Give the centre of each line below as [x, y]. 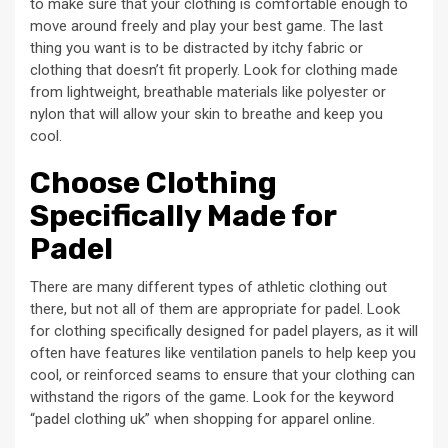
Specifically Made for [183, 216]
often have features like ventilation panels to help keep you [223, 353]
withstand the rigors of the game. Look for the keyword [212, 397]
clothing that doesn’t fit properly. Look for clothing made [214, 70]
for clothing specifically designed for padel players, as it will [224, 331]
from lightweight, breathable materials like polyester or [208, 92]
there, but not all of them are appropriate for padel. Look [215, 309]
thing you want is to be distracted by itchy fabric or [196, 48]
